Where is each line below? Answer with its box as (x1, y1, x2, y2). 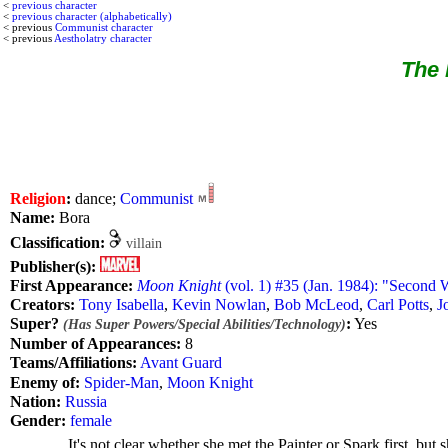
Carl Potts (367, 295, 429, 313)
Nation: (10, 392, 61, 410)
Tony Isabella (79, 295, 164, 313)
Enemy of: (10, 373, 80, 391)
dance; (71, 189, 120, 207)
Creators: (10, 295, 75, 313)
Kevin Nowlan (172, 295, 266, 313)
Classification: (10, 234, 105, 252)
